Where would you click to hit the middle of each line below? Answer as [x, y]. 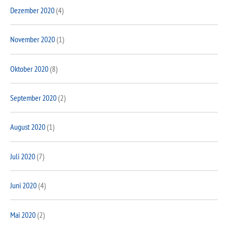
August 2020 [28, 127]
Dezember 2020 [32, 10]
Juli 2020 [23, 156]
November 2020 [33, 39]
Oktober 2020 [29, 68]
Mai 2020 [23, 215]
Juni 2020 [23, 186]
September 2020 [33, 98]
